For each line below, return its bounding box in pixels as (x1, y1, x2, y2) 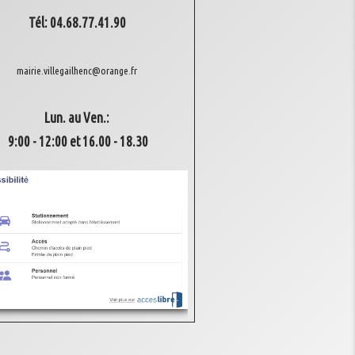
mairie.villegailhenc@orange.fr (17, 65, 138, 76)
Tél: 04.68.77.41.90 (28, 15, 126, 30)
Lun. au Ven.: (44, 110, 110, 125)
